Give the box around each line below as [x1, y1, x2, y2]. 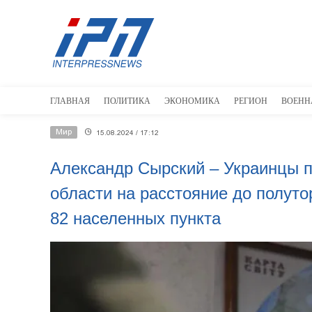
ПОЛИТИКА [104, 95, 150, 106]
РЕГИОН [234, 95, 267, 106]
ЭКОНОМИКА [164, 95, 220, 106]
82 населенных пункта [50, 209, 221, 228]
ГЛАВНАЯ [50, 95, 90, 106]
